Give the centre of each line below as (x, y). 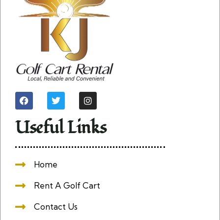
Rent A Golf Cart (67, 186)
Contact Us (56, 207)
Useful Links (61, 128)
